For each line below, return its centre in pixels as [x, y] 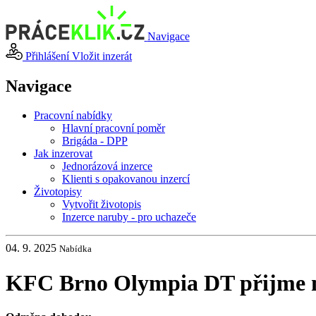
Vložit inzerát [102, 56]
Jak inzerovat [63, 154]
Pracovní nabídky [73, 116]
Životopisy [58, 192]
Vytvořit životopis [102, 205]
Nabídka [75, 249]
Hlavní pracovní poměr [114, 128]
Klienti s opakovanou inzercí [126, 179]
